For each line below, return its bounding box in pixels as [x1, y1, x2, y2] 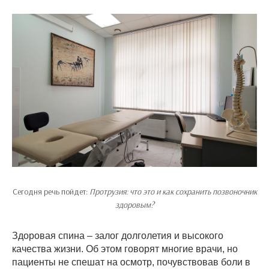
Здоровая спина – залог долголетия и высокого [12, 231, 223, 241]
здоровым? [115, 199, 154, 210]
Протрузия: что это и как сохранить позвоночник [89, 186, 257, 197]
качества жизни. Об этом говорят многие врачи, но [12, 244, 238, 254]
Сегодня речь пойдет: [12, 186, 89, 197]
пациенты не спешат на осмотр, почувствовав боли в [12, 257, 250, 267]
